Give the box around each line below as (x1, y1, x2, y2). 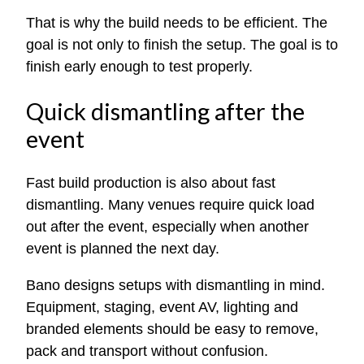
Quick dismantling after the (26, 97, 305, 125)
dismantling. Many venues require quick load (26, 196, 314, 213)
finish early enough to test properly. (26, 58, 253, 76)
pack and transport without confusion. (26, 342, 268, 359)
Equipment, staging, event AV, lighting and (26, 298, 298, 315)
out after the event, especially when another (26, 218, 309, 235)
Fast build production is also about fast (26, 174, 275, 191)
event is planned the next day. (26, 240, 219, 257)
